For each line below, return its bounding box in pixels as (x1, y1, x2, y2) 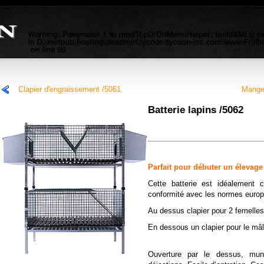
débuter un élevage (193, 163, 263, 171)
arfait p (153, 163, 179, 171)
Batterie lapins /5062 (148, 104, 243, 115)
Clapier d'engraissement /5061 (18, 85, 121, 94)
